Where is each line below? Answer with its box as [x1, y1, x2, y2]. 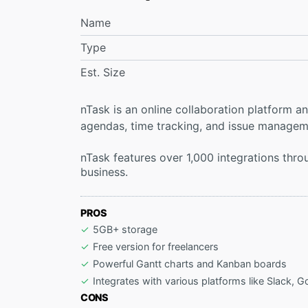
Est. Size [80, 65, 125, 80]
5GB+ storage [93, 223, 158, 236]
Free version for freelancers [93, 241, 219, 253]
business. [80, 165, 128, 179]
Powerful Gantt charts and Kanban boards [93, 258, 287, 270]
